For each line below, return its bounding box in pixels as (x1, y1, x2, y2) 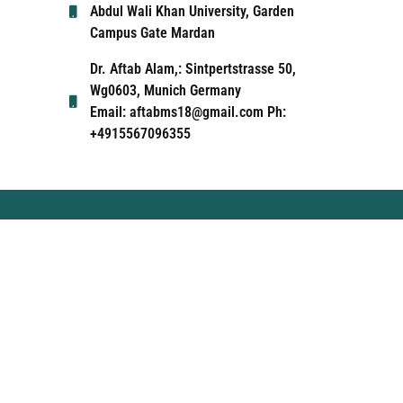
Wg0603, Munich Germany (89, 82, 241, 99)
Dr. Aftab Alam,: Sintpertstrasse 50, (89, 60, 296, 77)
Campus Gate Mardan (89, 24, 215, 41)
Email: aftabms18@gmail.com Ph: (89, 103, 286, 121)
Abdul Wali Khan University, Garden (89, 3, 294, 20)
